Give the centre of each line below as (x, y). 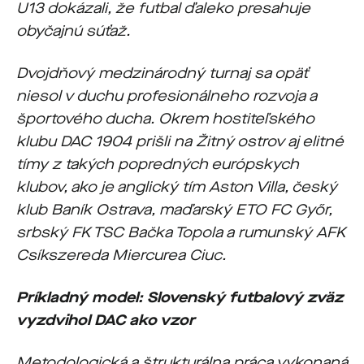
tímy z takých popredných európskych (158, 164)
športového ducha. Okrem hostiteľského (165, 119)
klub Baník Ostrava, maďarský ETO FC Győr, (174, 210)
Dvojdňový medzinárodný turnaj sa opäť (162, 73)
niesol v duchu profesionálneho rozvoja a (167, 96)
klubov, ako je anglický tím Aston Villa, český (177, 187)
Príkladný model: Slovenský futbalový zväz (180, 297)
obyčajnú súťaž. (73, 31)
